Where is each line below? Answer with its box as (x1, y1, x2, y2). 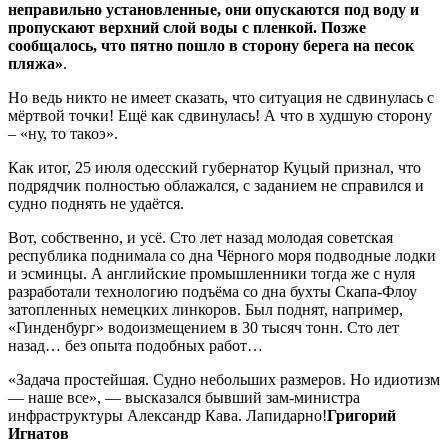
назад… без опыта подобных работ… (8, 336, 263, 354)
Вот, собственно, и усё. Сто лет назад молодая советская (8, 228, 393, 246)
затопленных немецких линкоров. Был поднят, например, (8, 300, 403, 318)
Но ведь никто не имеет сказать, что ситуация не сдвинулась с (8, 88, 434, 106)
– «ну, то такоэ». (8, 124, 118, 142)
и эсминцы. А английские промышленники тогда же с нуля (8, 264, 415, 282)
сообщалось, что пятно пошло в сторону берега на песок (8, 36, 414, 54)
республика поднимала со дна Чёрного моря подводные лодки (8, 246, 436, 264)
